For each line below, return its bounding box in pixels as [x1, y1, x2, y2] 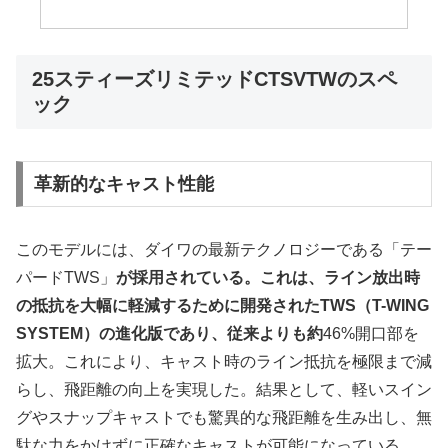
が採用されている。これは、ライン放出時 [116, 268, 420, 286]
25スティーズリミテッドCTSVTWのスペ [32, 67, 397, 90]
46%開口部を [323, 324, 419, 342]
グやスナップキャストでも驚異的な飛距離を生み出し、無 [16, 408, 432, 426]
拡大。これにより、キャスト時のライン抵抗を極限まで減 [16, 352, 432, 370]
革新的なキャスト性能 [33, 174, 214, 195]
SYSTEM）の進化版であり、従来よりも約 [16, 324, 323, 342]
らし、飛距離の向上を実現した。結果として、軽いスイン [16, 380, 432, 398]
